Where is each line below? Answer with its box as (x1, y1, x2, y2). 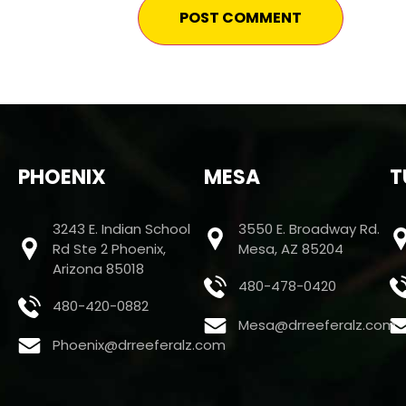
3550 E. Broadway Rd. (238, 218, 381, 238)
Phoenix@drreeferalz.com (53, 335, 227, 355)
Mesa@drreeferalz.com (238, 315, 397, 335)
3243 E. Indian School (53, 218, 191, 238)
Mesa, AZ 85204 (238, 238, 344, 258)
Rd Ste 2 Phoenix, (53, 238, 167, 258)
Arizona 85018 (53, 258, 145, 278)
